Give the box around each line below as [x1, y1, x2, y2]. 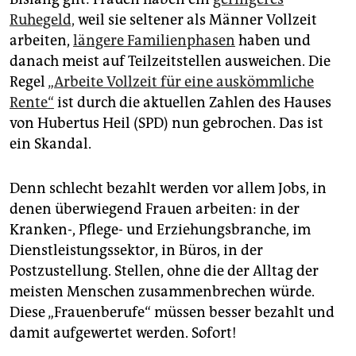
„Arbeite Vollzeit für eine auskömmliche [48, 73, 314, 91]
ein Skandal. [10, 135, 91, 153]
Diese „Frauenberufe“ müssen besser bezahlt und [10, 304, 335, 322]
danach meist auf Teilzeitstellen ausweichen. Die [10, 52, 331, 71]
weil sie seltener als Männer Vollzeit [75, 11, 317, 29]
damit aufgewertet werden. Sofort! [10, 324, 237, 342]
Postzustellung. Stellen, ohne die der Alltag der [10, 262, 319, 281]
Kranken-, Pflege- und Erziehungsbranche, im [10, 221, 311, 239]
